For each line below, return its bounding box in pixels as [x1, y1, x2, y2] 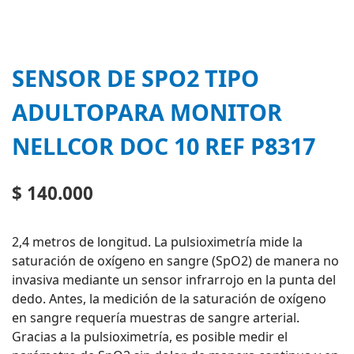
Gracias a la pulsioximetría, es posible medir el [12, 328, 288, 346]
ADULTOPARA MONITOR [12, 96, 282, 127]
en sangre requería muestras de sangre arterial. [12, 309, 299, 327]
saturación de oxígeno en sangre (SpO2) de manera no [12, 252, 339, 270]
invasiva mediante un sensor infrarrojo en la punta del [12, 271, 336, 289]
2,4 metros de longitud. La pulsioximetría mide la [12, 233, 303, 251]
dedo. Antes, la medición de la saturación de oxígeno [12, 290, 326, 308]
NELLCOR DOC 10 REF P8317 [12, 130, 315, 161]
